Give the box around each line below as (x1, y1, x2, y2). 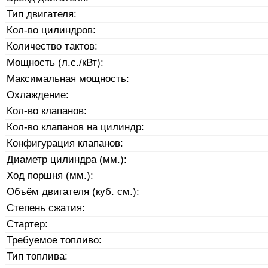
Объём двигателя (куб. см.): (7, 185, 140, 197)
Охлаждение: (7, 89, 69, 100)
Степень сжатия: (7, 202, 86, 214)
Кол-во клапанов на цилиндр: (7, 121, 145, 133)
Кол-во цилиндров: (7, 24, 96, 36)
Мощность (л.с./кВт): (7, 56, 104, 68)
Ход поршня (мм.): (7, 169, 94, 181)
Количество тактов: (7, 40, 98, 52)
